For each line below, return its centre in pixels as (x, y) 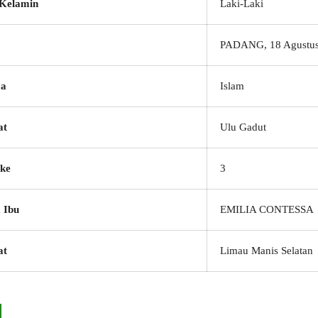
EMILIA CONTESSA (267, 209)
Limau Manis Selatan (267, 251)
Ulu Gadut (243, 127)
